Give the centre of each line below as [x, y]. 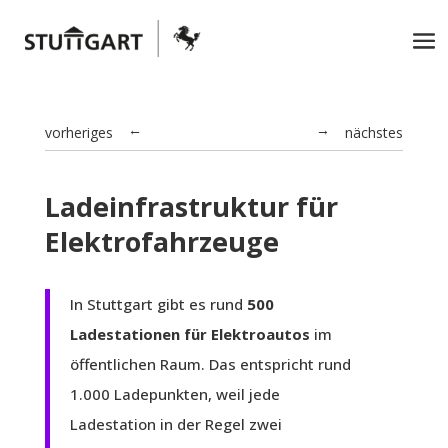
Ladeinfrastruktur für [191, 206]
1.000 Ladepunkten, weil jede [174, 394]
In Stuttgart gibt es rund [158, 304]
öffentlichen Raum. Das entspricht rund [210, 364]
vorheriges [78, 132]
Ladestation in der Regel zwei [175, 424]
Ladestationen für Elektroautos [189, 334]
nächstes [374, 132]
